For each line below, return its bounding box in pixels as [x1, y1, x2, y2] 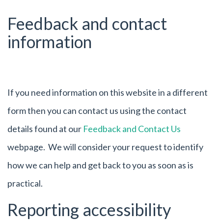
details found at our [7, 123, 83, 134]
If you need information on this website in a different [7, 86, 208, 98]
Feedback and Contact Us [83, 123, 181, 134]
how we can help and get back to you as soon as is [7, 159, 193, 170]
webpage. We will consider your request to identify [7, 141, 203, 152]
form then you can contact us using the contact [7, 105, 187, 116]
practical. [7, 177, 43, 189]
